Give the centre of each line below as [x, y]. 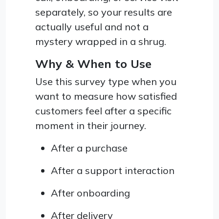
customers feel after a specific [103, 110]
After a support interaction [113, 170]
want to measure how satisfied [106, 96]
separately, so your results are [104, 12]
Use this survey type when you [106, 81]
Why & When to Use [93, 63]
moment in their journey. [91, 125]
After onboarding [90, 193]
